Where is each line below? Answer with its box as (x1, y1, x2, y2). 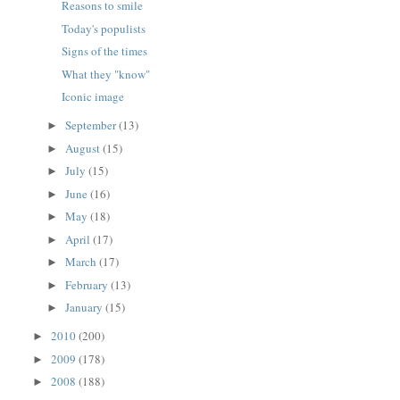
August (65, 139, 104, 156)
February (65, 276, 112, 293)
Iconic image (61, 88, 124, 105)
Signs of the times (61, 43, 147, 60)
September (65, 117, 120, 134)
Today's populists (61, 20, 146, 37)
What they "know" (61, 65, 150, 82)
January (65, 299, 106, 316)
